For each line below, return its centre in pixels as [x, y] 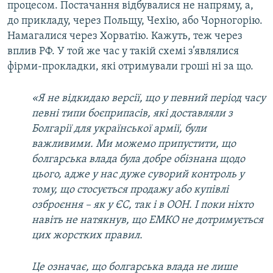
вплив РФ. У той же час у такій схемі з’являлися [123, 52]
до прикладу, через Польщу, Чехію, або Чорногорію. [135, 21]
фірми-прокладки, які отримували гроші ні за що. [130, 67]
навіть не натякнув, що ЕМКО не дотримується [147, 221]
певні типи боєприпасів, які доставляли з [132, 114]
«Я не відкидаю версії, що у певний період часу [149, 99]
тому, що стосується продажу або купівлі [130, 190]
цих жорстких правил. [87, 236]
